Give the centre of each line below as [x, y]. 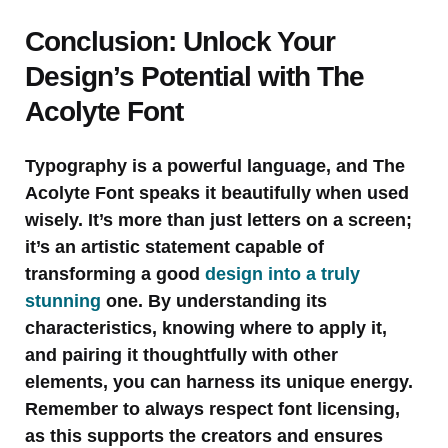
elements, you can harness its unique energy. [219, 381]
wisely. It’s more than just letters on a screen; [218, 219]
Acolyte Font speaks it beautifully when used [217, 192]
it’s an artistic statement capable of [174, 246]
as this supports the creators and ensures [204, 435]
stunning [63, 300]
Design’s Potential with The [194, 76]
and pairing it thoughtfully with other [181, 354]
